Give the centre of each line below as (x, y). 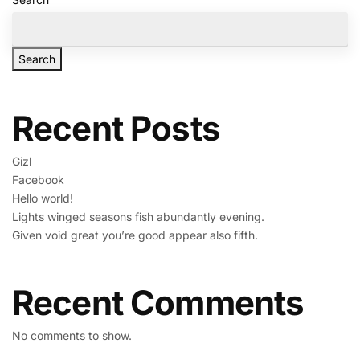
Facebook (38, 180)
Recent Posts (116, 129)
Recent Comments (158, 303)
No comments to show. (72, 336)
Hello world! (43, 198)
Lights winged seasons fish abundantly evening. (138, 217)
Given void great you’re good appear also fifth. (135, 235)
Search (37, 59)
